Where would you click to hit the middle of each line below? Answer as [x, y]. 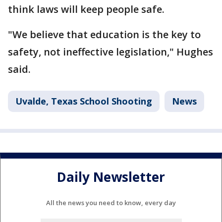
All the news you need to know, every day [111, 202]
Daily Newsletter [111, 177]
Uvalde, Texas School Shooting [84, 101]
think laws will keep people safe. [86, 9]
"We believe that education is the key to [104, 34]
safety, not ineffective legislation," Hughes [111, 52]
